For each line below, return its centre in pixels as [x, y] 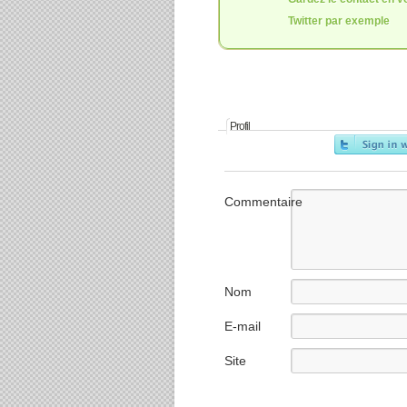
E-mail [243, 326]
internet [246, 380]
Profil [240, 126]
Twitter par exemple [339, 21]
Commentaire [263, 202]
